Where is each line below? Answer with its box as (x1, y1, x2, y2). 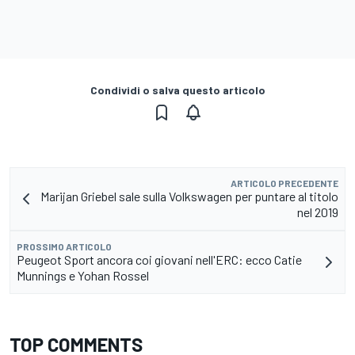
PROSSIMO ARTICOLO (17, 241, 112, 253)
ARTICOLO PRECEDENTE (231, 177, 338, 189)
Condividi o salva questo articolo (90, 83, 265, 97)
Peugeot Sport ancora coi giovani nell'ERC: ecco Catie (17, 252, 302, 268)
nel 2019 (297, 204, 338, 220)
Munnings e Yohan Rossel (17, 268, 149, 284)
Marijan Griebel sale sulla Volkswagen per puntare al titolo (40, 189, 338, 204)
